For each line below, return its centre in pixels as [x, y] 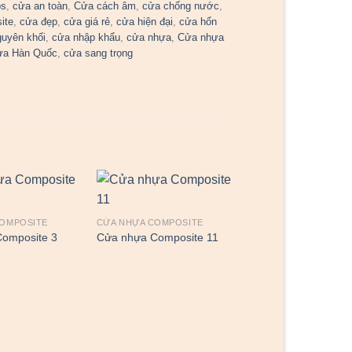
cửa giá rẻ [87, 22]
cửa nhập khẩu [86, 38]
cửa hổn [198, 22]
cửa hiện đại [145, 22]
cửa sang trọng [99, 53]
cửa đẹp [39, 22]
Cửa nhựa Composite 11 [157, 237]
